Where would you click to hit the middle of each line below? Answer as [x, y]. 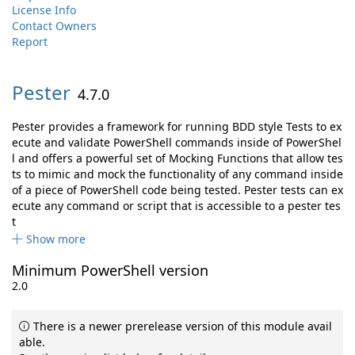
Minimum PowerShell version [110, 270]
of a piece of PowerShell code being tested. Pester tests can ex [177, 190]
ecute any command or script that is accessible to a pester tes [176, 206]
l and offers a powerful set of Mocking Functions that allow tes [177, 158]
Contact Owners [54, 26]
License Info [44, 10]
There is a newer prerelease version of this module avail [181, 326]
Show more [56, 239]
